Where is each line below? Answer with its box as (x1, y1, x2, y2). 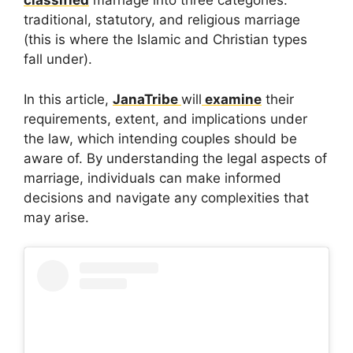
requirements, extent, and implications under (24, 110, 307, 127)
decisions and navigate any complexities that (24, 189, 309, 206)
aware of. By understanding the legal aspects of (24, 150, 327, 166)
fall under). (24, 51, 92, 68)
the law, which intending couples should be (24, 130, 297, 147)
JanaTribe (113, 91, 181, 107)
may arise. (24, 209, 89, 225)
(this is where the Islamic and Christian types (24, 32, 307, 48)
